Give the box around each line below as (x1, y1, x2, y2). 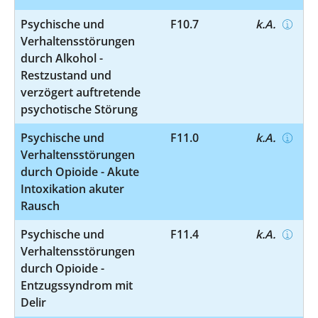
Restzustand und (21, 67, 111, 83)
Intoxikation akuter (21, 180, 124, 197)
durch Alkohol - (21, 50, 103, 66)
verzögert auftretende (21, 84, 141, 100)
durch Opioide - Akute (21, 163, 139, 180)
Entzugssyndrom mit (21, 277, 133, 293)
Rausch (21, 197, 60, 214)
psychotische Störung (21, 101, 138, 117)
